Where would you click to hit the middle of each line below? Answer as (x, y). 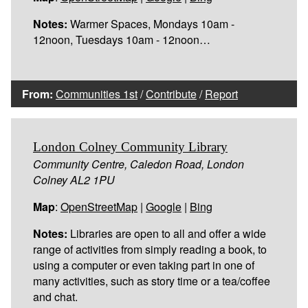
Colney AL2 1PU (74, 179)
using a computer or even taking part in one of (144, 265)
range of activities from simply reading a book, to (150, 249)
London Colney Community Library (130, 146)
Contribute (171, 93)
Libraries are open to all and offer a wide (167, 233)
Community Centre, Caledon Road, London (139, 164)
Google (164, 206)
